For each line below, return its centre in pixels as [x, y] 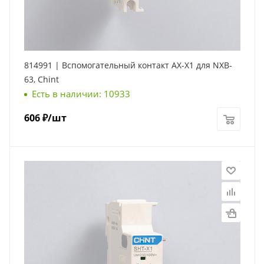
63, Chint [42, 79]
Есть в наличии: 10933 [81, 93]
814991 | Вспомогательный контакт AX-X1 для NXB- [128, 65]
